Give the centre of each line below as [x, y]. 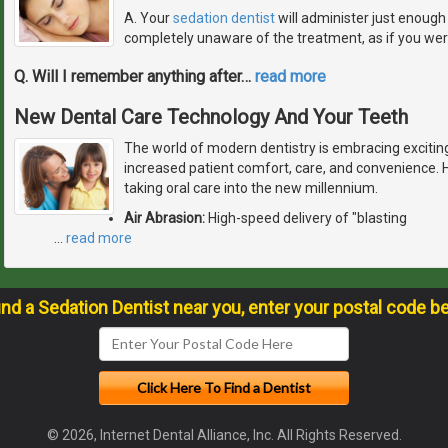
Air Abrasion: [164, 217]
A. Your [148, 17]
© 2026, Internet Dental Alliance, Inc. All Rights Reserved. [224, 434]
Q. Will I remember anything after [127, 76]
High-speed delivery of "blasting [306, 217]
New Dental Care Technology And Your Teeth [211, 116]
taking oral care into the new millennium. [251, 187]
